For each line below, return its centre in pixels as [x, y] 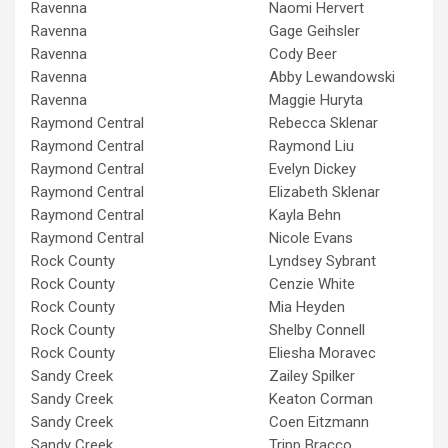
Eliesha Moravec [322, 352]
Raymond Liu [311, 145]
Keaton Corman [321, 398]
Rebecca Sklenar [323, 122]
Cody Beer [303, 53]
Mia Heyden [307, 306]
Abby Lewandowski [332, 76]
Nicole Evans [311, 237]
